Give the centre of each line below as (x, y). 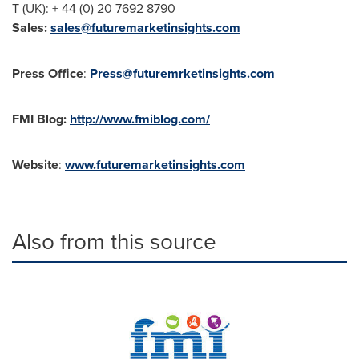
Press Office (48, 73)
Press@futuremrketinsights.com (182, 73)
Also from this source (114, 241)
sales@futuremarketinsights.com (145, 28)
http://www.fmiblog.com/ (140, 119)
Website (35, 165)
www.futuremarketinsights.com (155, 165)
